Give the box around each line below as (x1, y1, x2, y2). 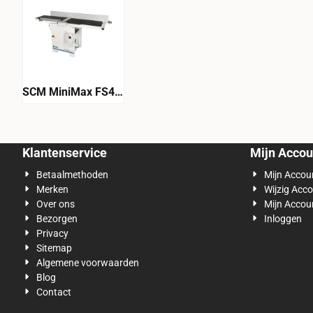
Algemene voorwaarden (36, 257, 140, 269)
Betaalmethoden (36, 169, 109, 181)
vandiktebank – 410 (22, 112, 122, 126)
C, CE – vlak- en (22, 99, 101, 112)
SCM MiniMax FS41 (22, 85, 121, 99)
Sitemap (36, 242, 73, 254)
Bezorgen (36, 213, 78, 225)
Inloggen (264, 213, 303, 225)
